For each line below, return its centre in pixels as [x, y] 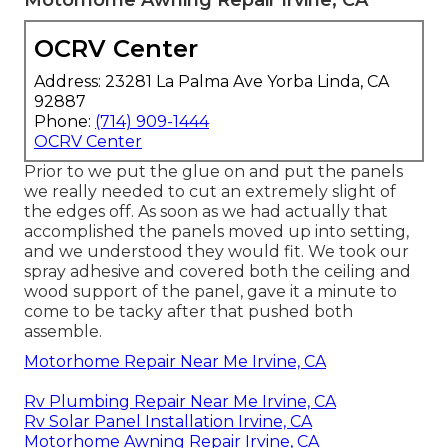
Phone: [64, 121]
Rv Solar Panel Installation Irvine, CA [168, 421]
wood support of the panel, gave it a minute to [210, 291]
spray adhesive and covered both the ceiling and [217, 271]
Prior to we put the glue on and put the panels [213, 171]
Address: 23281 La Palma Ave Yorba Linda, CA [211, 81]
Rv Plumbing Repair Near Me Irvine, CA [180, 401]
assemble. [63, 331]
